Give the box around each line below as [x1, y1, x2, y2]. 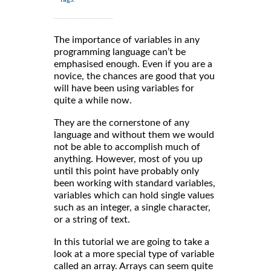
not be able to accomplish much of [54, 142, 200, 152]
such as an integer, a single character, [54, 203, 211, 213]
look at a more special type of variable [54, 249, 214, 260]
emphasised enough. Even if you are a [54, 59, 212, 70]
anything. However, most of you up [54, 154, 203, 165]
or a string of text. [54, 215, 130, 225]
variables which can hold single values [54, 191, 214, 201]
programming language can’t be [54, 47, 186, 57]
